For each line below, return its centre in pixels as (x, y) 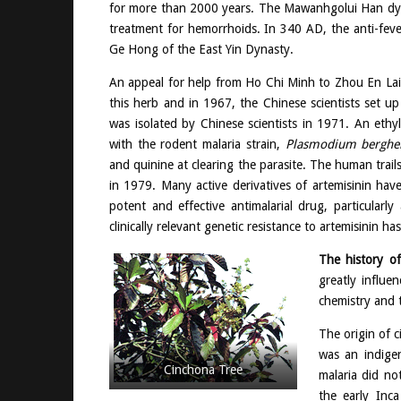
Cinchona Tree (203, 369)
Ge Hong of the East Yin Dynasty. (201, 49)
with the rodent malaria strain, (197, 144)
